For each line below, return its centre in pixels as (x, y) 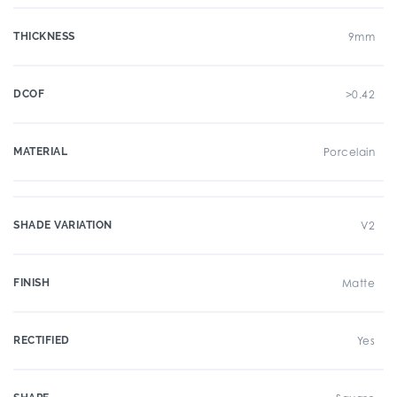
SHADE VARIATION (63, 225)
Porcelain (349, 152)
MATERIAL (40, 152)
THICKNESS (44, 36)
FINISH (31, 283)
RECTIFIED (42, 340)
